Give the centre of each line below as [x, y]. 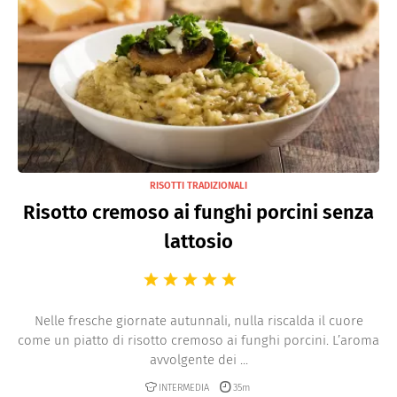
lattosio [198, 241]
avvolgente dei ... [198, 360]
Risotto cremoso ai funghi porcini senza [198, 212]
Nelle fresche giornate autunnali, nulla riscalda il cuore [198, 321]
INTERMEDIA [184, 387]
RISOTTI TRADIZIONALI [198, 186]
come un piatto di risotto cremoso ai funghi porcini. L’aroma [198, 340]
